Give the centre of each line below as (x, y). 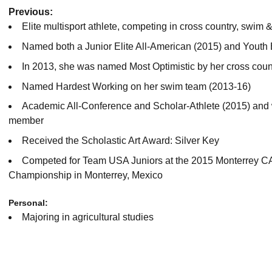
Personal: (28, 202)
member (26, 121)
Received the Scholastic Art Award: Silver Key (121, 141)
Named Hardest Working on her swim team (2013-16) (136, 86)
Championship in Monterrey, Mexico (87, 175)
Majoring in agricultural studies (88, 217)
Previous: (31, 12)
